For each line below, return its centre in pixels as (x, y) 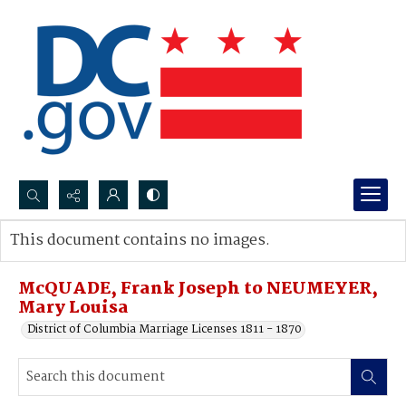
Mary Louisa (73, 308)
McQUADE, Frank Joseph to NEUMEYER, (198, 289)
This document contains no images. (140, 241)
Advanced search (75, 259)
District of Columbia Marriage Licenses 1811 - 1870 (164, 329)
